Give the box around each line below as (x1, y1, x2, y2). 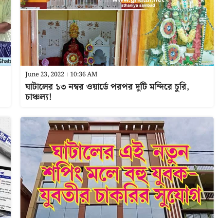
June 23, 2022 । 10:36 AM (25, 70, 97, 80)
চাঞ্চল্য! (25, 90, 52, 104)
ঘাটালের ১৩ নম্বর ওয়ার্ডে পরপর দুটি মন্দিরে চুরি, (25, 80, 189, 94)
